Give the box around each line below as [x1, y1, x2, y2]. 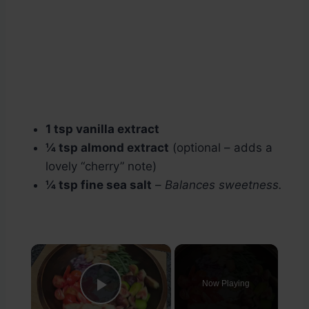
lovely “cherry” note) [46, 159, 157, 174]
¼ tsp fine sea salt [46, 178, 152, 192]
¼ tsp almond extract [46, 141, 169, 155]
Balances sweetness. [165, 178, 282, 192]
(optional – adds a [169, 141, 272, 155]
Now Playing [202, 279, 250, 289]
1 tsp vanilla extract [46, 122, 159, 137]
